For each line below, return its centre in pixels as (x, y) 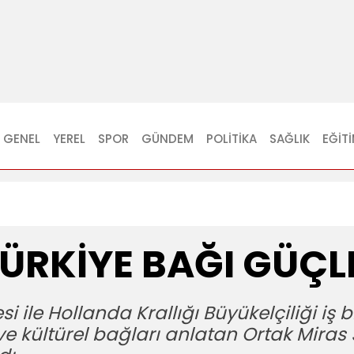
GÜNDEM (168, 139)
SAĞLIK (290, 139)
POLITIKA (232, 139)
